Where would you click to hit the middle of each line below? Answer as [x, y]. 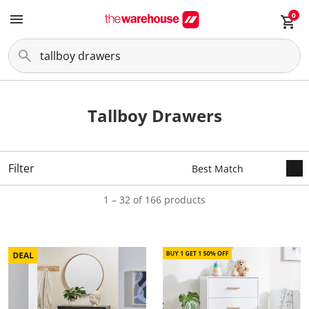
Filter [21, 168]
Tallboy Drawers [154, 116]
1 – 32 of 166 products [154, 200]
